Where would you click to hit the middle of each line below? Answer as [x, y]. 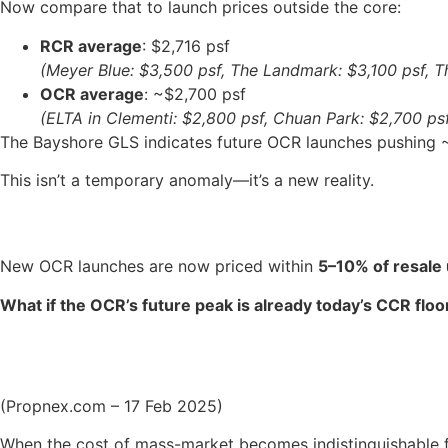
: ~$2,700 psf [195, 93]
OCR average [92, 93]
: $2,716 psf [186, 45]
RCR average [91, 45]
